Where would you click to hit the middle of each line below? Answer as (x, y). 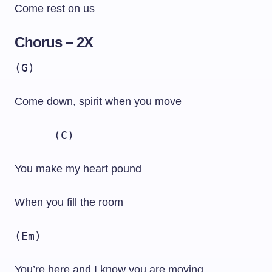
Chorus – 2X (54, 42)
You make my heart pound (78, 169)
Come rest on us (55, 8)
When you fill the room (69, 202)
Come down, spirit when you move (98, 101)
